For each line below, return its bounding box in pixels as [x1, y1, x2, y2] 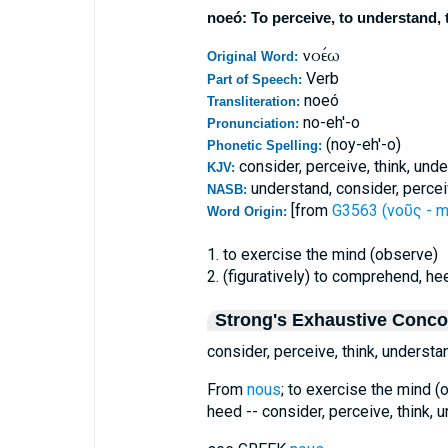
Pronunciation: [206, 116, 303, 131]
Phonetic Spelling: [206, 138, 326, 153]
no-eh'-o [302, 113, 360, 132]
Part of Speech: [206, 72, 306, 87]
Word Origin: [206, 204, 291, 219]
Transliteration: [206, 94, 304, 109]
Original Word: [206, 49, 302, 64]
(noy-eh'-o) [325, 135, 401, 154]
